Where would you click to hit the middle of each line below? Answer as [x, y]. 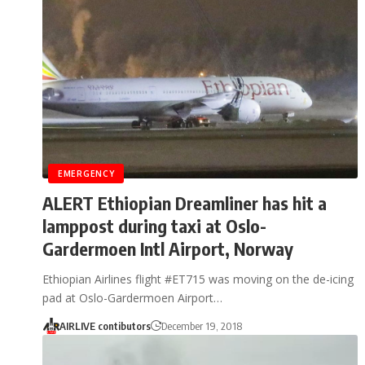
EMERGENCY [86, 173]
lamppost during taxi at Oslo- [154, 225]
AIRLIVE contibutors [105, 325]
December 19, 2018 [201, 325]
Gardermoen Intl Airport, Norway [168, 248]
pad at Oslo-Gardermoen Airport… [132, 297]
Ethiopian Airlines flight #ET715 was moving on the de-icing [198, 279]
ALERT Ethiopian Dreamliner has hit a [185, 202]
